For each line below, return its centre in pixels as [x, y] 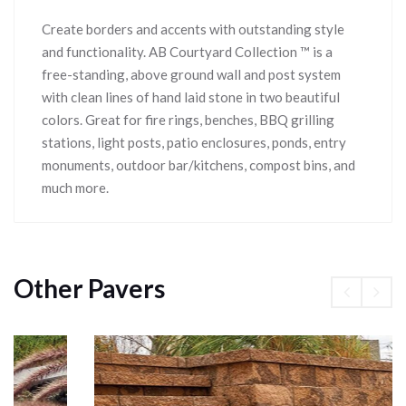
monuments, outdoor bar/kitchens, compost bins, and [198, 164]
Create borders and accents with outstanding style [193, 29]
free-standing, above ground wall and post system [191, 74]
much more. [75, 187]
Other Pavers [89, 288]
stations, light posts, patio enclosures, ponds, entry [194, 142]
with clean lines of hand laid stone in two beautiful [191, 97]
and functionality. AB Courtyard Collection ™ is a [187, 51]
